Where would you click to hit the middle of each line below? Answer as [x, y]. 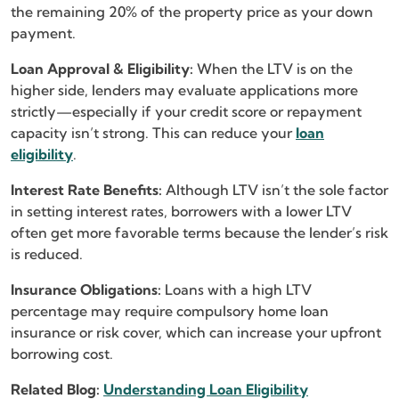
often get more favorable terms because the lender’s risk [199, 232]
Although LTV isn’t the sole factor [275, 189]
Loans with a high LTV [236, 289]
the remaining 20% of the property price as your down [192, 11]
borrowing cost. [64, 353]
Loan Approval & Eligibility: [102, 68]
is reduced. [49, 253]
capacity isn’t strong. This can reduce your [153, 132]
